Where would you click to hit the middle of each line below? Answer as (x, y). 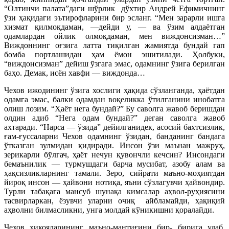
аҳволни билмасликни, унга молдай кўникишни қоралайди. (109, 210)
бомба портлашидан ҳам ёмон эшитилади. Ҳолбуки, (114, 54)
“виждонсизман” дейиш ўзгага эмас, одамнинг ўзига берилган (114, 63)
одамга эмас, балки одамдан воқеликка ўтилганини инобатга (114, 99)
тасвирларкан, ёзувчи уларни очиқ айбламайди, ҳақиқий (114, 200)
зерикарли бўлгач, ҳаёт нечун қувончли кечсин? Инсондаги (114, 154)
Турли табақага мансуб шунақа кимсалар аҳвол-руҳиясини (114, 191)
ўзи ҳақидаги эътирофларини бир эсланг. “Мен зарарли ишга (114, 17)
